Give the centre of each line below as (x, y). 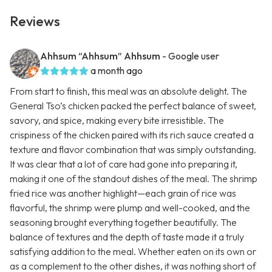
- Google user (191, 56)
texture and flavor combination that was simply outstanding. (133, 150)
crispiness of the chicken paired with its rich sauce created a (132, 135)
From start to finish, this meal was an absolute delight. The (128, 91)
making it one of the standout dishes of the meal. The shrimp (134, 179)
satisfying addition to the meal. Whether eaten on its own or (133, 252)
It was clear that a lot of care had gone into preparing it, (124, 164)
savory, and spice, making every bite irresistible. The (117, 121)
